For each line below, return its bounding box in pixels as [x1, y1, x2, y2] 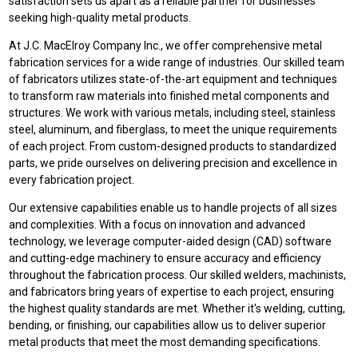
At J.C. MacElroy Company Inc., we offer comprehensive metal [9, 38, 323, 52]
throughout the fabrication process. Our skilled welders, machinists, [9, 268, 347, 281]
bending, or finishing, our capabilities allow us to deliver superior [9, 318, 327, 332]
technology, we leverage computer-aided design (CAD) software [9, 234, 332, 248]
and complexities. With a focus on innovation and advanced [9, 217, 306, 231]
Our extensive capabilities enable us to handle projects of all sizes [9, 201, 338, 214]
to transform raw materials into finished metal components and [9, 89, 330, 102]
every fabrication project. [9, 173, 135, 186]
